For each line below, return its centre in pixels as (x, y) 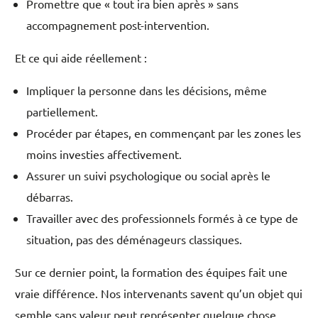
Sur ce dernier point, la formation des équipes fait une (152, 272)
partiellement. (62, 112)
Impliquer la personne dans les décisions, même (147, 91)
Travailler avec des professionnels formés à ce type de (163, 218)
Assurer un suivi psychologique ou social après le (149, 176)
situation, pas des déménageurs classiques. (135, 240)
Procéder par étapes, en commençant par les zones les (164, 133)
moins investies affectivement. (104, 154)
